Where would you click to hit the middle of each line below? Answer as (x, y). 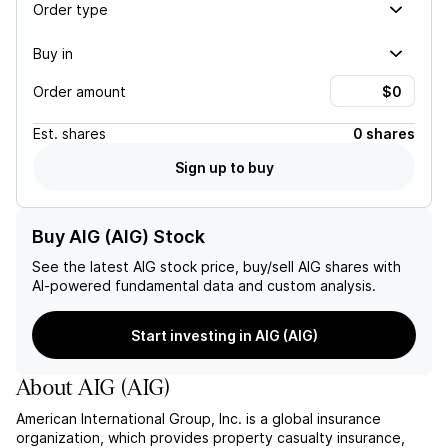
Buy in (53, 53)
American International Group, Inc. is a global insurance (198, 418)
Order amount (79, 91)
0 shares (384, 133)
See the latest (82, 266)
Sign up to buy (224, 167)
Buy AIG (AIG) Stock (118, 236)
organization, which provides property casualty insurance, (210, 437)
